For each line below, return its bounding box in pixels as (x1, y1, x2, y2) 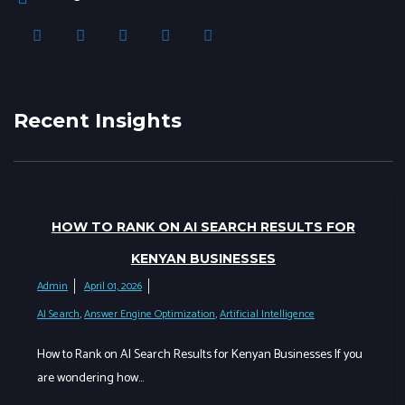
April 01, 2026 (84, 278, 142, 295)
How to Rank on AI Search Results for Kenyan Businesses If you (37, 344, 363, 365)
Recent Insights (14, 108, 182, 133)
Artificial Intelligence (220, 306, 315, 323)
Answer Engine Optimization (84, 306, 215, 323)
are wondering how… (37, 368, 144, 389)
